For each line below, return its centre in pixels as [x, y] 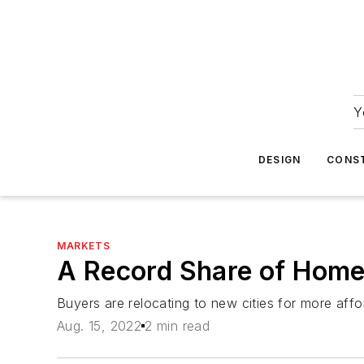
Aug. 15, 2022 [100, 326]
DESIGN [280, 160]
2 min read [178, 326]
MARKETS [84, 246]
